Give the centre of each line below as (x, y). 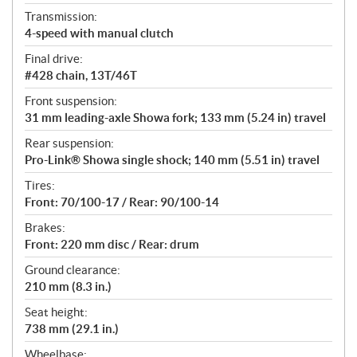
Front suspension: (71, 101)
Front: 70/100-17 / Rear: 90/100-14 (122, 202)
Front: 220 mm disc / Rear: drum (112, 245)
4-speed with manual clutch (99, 33)
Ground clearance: (73, 270)
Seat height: (56, 312)
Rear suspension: (69, 143)
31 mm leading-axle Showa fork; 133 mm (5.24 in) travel (175, 118)
